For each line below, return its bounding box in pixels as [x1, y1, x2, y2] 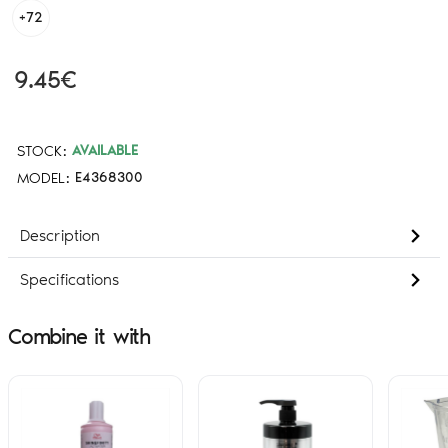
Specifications [20, 269, 120, 289]
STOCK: [17, 141, 67, 160]
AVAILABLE [71, 141, 139, 159]
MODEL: [17, 168, 70, 187]
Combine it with [8, 322, 150, 350]
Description [20, 225, 101, 245]
